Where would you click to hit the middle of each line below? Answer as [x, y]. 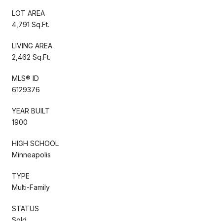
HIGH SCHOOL [35, 143]
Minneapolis [31, 154]
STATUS [25, 208]
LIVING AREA [32, 45]
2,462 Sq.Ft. [31, 57]
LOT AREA [28, 13]
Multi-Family [31, 187]
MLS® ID [25, 78]
